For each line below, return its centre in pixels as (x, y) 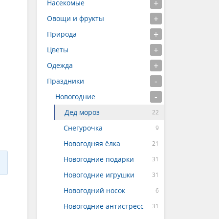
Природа (62, 34)
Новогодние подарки (99, 159)
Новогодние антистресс (104, 206)
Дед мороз (82, 112)
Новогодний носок (94, 190)
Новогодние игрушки (99, 175)
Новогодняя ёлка (92, 143)
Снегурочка (83, 128)
